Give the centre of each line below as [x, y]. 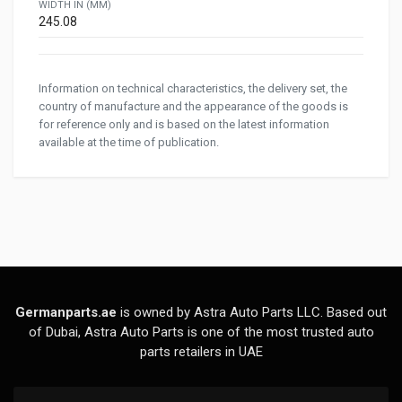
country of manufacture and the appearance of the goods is [193, 107]
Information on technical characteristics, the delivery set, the [193, 89]
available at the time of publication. [129, 143]
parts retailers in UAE [201, 352]
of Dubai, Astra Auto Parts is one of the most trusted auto [201, 332]
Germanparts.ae [66, 313]
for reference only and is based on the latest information [184, 125]
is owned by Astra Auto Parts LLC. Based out [252, 313]
